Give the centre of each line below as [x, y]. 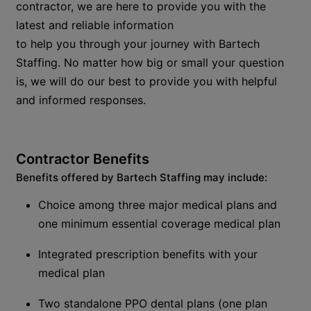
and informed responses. [81, 100]
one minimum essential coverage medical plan [161, 224]
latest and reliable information [95, 25]
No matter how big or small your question [173, 63]
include [246, 177]
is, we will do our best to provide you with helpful [147, 82]
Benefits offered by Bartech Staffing [110, 177]
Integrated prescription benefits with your [148, 254]
